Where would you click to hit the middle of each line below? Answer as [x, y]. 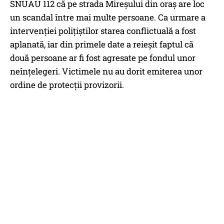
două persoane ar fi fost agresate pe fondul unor [103, 58]
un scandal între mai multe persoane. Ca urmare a [108, 17]
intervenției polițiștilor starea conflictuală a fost [103, 31]
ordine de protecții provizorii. [67, 85]
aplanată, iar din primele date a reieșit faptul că [102, 44]
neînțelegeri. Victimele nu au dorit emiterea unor [106, 71]
